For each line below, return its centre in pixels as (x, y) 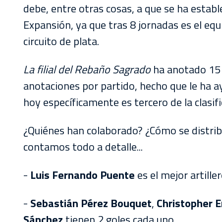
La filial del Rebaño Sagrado (87, 69)
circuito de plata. (61, 41)
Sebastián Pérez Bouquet (91, 203)
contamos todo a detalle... (83, 147)
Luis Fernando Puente (83, 175)
